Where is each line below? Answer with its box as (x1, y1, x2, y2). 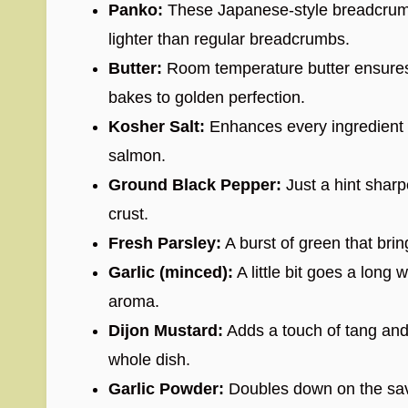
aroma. (108, 292, 159, 311)
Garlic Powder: (108, 380, 224, 398)
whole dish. (108, 351, 190, 369)
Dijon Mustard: (108, 321, 223, 340)
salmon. (108, 147, 166, 165)
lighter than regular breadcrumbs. (108, 30, 350, 48)
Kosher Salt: (108, 117, 205, 136)
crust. (108, 205, 148, 223)
